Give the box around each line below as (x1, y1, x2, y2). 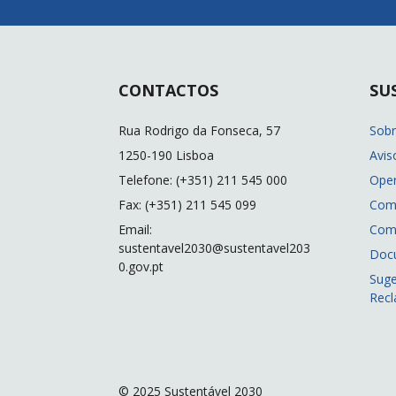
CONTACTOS (118, 80, 219, 102)
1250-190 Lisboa (118, 147, 215, 164)
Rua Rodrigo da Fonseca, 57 (118, 122, 281, 140)
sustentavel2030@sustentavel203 (118, 240, 311, 257)
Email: (118, 221, 153, 239)
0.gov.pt (118, 258, 164, 276)
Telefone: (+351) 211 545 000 (118, 171, 288, 189)
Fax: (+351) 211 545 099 (118, 196, 257, 214)
